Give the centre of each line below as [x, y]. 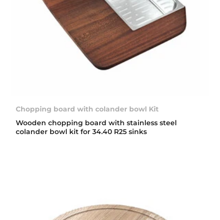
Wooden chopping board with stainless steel [96, 123]
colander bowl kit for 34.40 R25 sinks [82, 131]
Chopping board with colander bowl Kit [87, 109]
